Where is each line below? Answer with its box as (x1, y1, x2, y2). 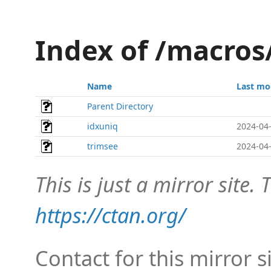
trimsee (87, 140, 118, 152)
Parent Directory (87, 100, 153, 112)
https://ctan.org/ (35, 201, 186, 229)
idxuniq (87, 120, 118, 132)
